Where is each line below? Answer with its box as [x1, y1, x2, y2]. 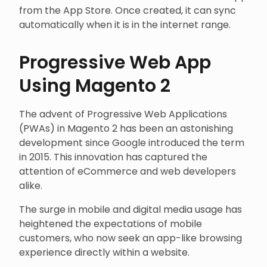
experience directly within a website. [19, 246, 190, 259]
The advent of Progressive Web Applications [19, 107, 227, 121]
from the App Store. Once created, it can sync [19, 4, 236, 17]
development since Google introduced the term [19, 136, 244, 150]
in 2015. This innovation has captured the [19, 150, 207, 164]
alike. [19, 179, 42, 193]
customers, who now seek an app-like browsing [19, 231, 242, 245]
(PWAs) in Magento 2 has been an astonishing [19, 122, 233, 135]
